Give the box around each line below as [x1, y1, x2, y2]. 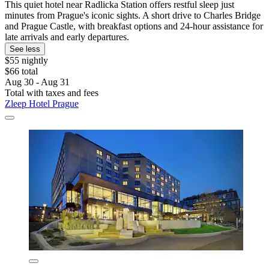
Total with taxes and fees [5, 87, 98, 98]
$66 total [5, 65, 38, 76]
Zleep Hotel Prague [5, 98, 79, 109]
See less [10, 44, 40, 53]
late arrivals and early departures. [5, 31, 129, 42]
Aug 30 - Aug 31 [5, 76, 70, 87]
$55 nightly [5, 55, 48, 65]
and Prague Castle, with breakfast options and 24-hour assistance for [5, 20, 263, 31]
